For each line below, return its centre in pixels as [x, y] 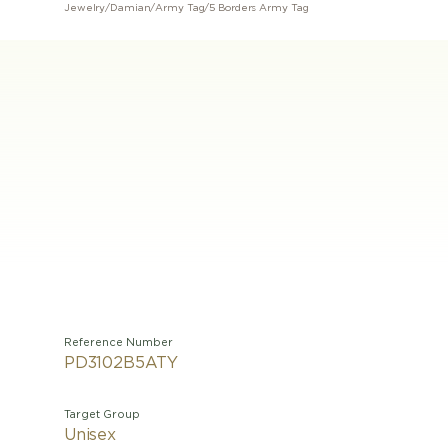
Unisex [90, 435]
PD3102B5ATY [121, 363]
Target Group [102, 414]
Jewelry [85, 8]
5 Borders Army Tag [259, 8]
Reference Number [118, 342]
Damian [130, 8]
